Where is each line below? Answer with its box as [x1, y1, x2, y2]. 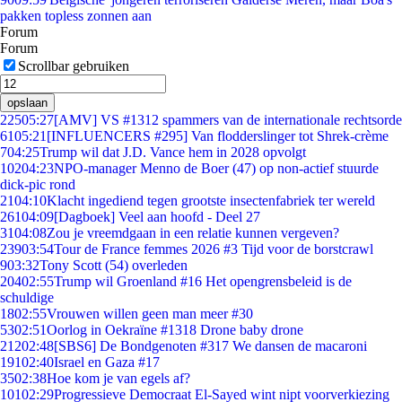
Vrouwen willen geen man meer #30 [47, 306, 253, 321]
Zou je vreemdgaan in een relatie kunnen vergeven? [47, 225, 339, 240]
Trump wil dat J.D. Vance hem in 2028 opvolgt [39, 144, 306, 160]
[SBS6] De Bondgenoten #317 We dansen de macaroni [54, 338, 367, 354]
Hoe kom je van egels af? [47, 371, 190, 386]
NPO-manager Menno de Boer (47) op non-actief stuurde [54, 161, 379, 176]
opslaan [7, 96, 48, 109]
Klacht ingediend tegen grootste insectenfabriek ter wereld [47, 193, 375, 208]
